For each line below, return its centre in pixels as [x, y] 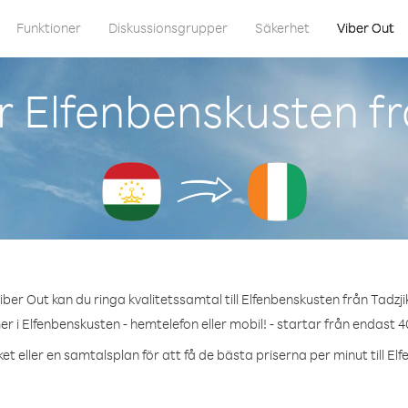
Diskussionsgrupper [168, 28]
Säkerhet [282, 28]
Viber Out [366, 28]
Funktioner [49, 28]
